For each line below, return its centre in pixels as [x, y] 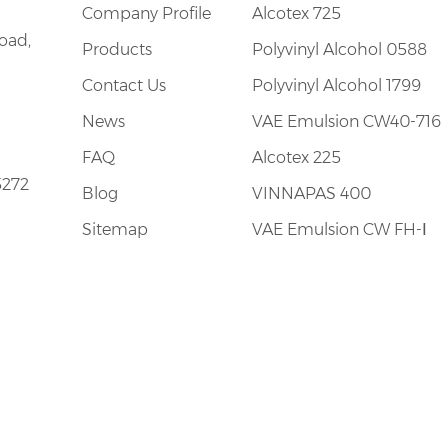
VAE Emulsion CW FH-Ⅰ [339, 229]
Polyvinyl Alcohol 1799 [336, 85]
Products [116, 49]
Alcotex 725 [296, 13]
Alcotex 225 [296, 157]
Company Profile [146, 13]
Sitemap [114, 229]
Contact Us [123, 85]
